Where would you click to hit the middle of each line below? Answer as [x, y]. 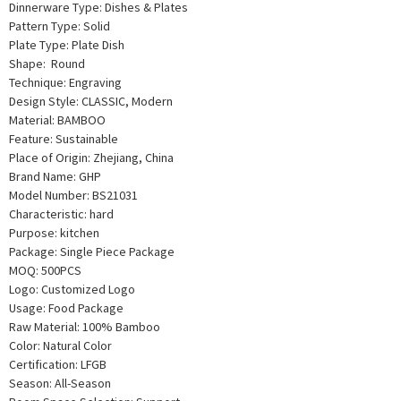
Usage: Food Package [66, 308]
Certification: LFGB [58, 364]
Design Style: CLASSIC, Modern [91, 101]
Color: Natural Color [60, 346]
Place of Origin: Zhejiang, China [91, 158]
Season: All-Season [60, 383]
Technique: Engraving [65, 82]
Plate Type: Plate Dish [67, 45]
